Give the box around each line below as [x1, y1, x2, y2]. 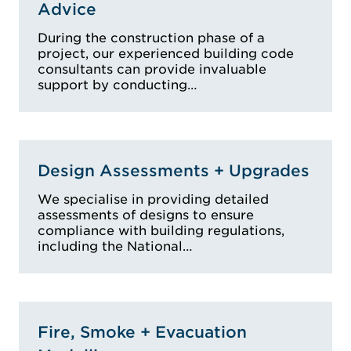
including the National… [38, 238, 193, 254]
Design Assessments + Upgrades [38, 161, 309, 180]
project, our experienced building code [38, 45, 294, 61]
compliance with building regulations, [38, 223, 284, 238]
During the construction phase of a [38, 30, 265, 45]
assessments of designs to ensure [38, 207, 254, 223]
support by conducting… [38, 77, 197, 92]
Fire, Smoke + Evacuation [38, 322, 247, 342]
